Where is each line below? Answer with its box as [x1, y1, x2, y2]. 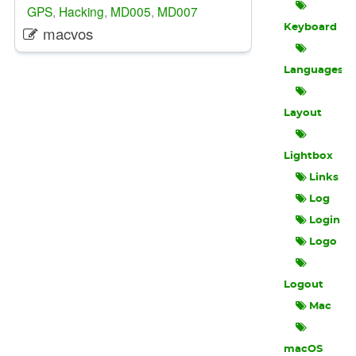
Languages [284, 65, 344, 75]
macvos [42, 23, 93, 44]
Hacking [58, 2, 104, 20]
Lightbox [284, 151, 334, 161]
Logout [284, 280, 324, 290]
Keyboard [284, 22, 338, 33]
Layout [284, 108, 323, 118]
